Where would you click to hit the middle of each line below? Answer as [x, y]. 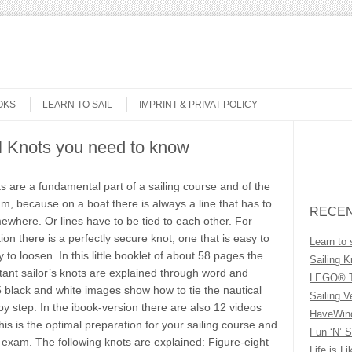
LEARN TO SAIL [77, 104]
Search [327, 145]
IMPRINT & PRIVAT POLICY [198, 104]
